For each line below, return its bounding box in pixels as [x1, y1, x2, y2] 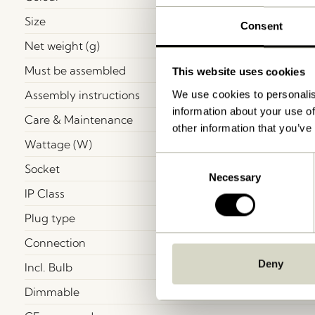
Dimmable [25, 284, 79, 299]
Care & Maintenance [25, 112, 133, 127]
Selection [155, 171, 198, 184]
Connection [25, 235, 86, 250]
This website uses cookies [172, 65, 305, 78]
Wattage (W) [25, 136, 92, 151]
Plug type [25, 210, 75, 225]
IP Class [25, 186, 65, 200]
